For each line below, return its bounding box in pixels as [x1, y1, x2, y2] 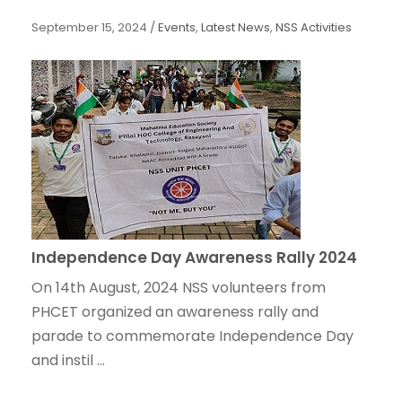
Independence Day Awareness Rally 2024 [31, 247, 357, 269]
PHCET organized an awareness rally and [31, 301, 319, 323]
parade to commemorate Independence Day [31, 326, 354, 347]
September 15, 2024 [31, 19, 147, 37]
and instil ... [31, 350, 105, 371]
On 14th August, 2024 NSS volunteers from [31, 277, 326, 299]
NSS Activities [275, 19, 352, 37]
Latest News [201, 19, 270, 37]
